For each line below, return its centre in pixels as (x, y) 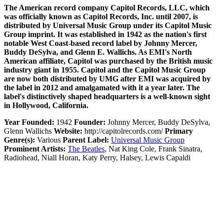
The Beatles (86, 148)
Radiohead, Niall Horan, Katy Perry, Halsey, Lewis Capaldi (97, 157)
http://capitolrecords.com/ (124, 131)
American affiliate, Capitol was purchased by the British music (108, 61)
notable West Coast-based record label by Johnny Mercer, (101, 43)
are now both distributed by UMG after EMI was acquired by (107, 78)
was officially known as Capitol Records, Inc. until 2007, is (101, 16)
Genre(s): (19, 140)
